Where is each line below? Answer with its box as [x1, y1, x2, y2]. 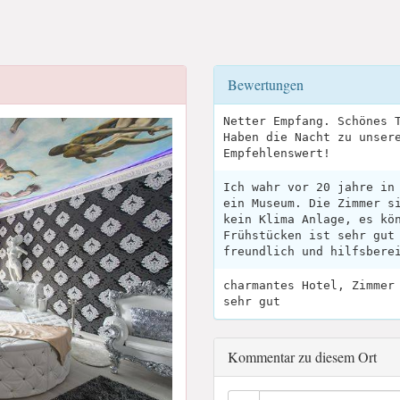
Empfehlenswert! [223, 146, 330, 160]
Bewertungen [228, 75, 304, 94]
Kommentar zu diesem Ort [228, 347, 377, 366]
